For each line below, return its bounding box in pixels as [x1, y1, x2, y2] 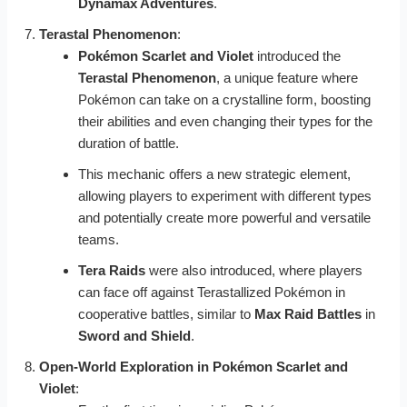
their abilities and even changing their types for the [77, 113, 372, 129]
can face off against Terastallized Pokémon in [77, 283, 345, 300]
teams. [77, 231, 119, 247]
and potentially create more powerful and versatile [77, 209, 371, 225]
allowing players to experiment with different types [77, 187, 372, 203]
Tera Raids [77, 262, 145, 278]
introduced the [253, 47, 341, 64]
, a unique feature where [215, 69, 358, 85]
